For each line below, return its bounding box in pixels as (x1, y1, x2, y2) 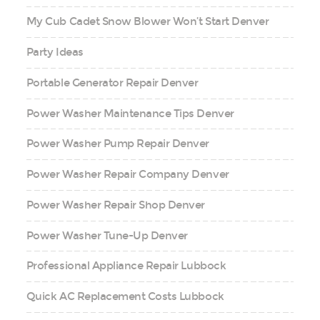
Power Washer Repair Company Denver (26, 168, 229, 181)
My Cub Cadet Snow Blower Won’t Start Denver (26, 15, 269, 29)
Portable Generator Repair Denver (26, 76, 199, 89)
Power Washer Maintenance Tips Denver (26, 106, 234, 120)
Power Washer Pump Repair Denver (26, 137, 209, 151)
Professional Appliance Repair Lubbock (26, 259, 226, 273)
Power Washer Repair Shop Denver (26, 198, 205, 211)
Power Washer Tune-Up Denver (26, 229, 188, 242)
